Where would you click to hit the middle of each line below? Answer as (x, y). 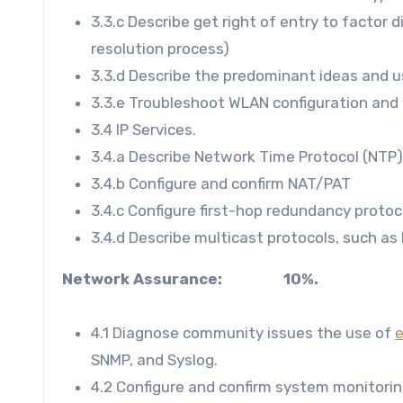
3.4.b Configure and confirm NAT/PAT (221, 183)
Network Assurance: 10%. (190, 278)
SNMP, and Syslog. (154, 359)
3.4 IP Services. (143, 129)
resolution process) (160, 48)
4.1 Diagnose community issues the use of (243, 332)
